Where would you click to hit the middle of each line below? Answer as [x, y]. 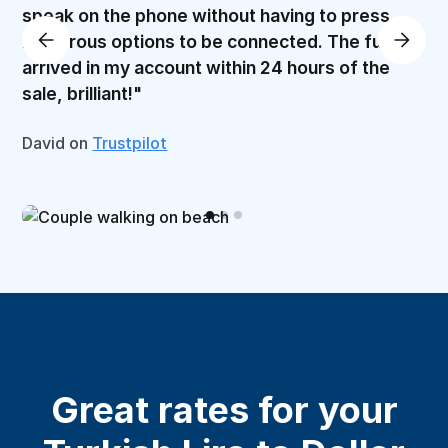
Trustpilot [130, 143]
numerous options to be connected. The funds [218, 42]
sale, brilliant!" [82, 94]
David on [57, 143]
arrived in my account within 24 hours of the [206, 68]
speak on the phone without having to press [206, 16]
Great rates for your [224, 409]
